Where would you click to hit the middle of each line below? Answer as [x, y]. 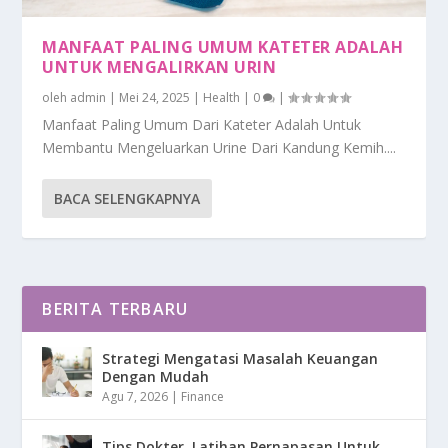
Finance [203, 396]
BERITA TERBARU [115, 308]
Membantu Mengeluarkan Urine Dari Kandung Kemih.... [219, 147]
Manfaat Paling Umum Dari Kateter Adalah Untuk [202, 124]
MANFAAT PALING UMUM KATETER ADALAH [223, 46]
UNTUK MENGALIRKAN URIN [159, 66]
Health [222, 97]
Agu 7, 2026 [135, 396]
